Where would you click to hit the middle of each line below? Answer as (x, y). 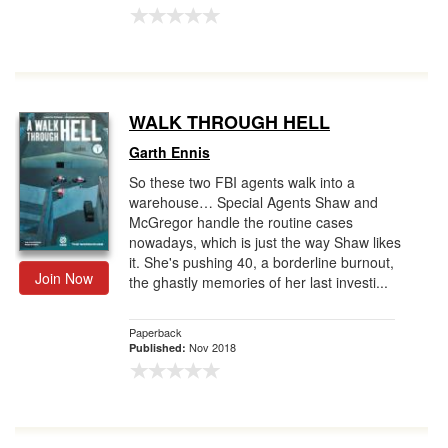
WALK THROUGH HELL (229, 122)
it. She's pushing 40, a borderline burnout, (261, 262)
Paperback (155, 332)
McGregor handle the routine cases (241, 222)
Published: (159, 347)
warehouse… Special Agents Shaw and (253, 202)
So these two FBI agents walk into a (242, 182)
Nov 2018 (212, 347)
